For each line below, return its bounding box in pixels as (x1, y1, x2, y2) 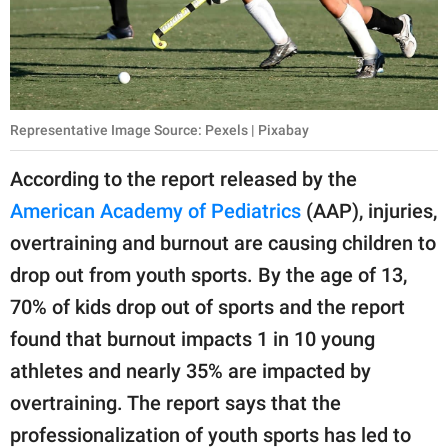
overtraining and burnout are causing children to (10, 231, 436, 256)
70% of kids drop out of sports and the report (10, 295, 405, 320)
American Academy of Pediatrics (10, 199, 301, 224)
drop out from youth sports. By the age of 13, (10, 263, 407, 288)
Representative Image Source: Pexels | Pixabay (10, 122, 309, 139)
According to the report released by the (10, 167, 357, 192)
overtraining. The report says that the (10, 391, 341, 416)
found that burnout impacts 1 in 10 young (10, 327, 375, 352)
